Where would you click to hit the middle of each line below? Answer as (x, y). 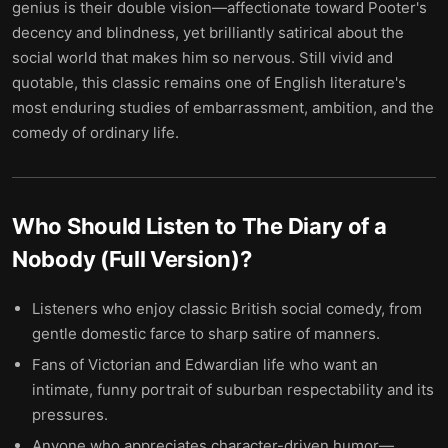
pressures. (70, 414)
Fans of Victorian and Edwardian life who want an (205, 364)
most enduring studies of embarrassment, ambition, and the (223, 107)
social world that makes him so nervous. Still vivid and (202, 57)
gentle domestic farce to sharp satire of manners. (206, 333)
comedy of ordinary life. (95, 132)
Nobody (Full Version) (126, 259)
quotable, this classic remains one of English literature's (209, 82)
